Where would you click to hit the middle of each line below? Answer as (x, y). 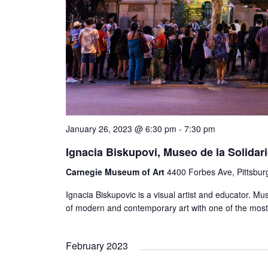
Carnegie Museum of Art (116, 172)
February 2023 (97, 246)
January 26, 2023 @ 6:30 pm (121, 129)
